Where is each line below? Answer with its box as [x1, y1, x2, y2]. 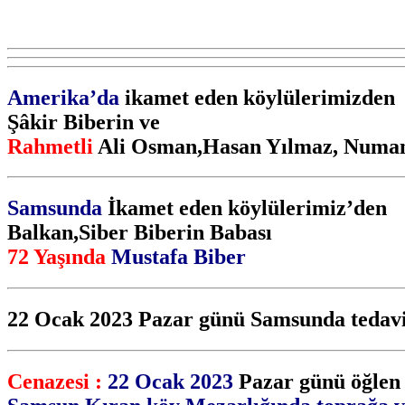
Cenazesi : [7, 369, 102, 393]
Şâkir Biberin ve [7, 109, 160, 134]
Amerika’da [7, 85, 119, 109]
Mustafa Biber [111, 245, 246, 269]
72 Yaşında [7, 245, 106, 269]
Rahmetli [7, 134, 93, 158]
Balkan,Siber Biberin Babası [7, 221, 272, 245]
